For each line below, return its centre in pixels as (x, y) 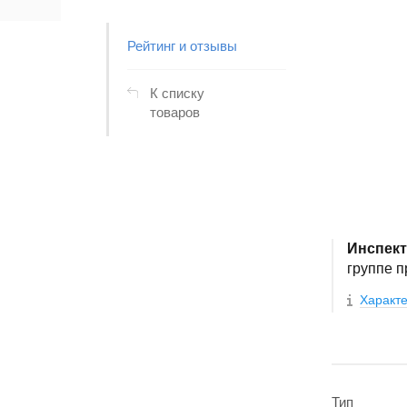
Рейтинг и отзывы (182, 46)
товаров (175, 112)
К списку (177, 93)
